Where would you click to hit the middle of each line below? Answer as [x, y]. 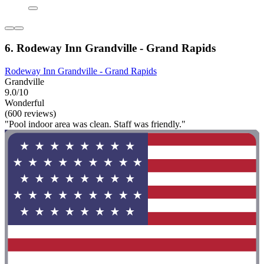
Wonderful [24, 103]
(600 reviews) [30, 113]
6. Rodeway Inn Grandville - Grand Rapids [110, 48]
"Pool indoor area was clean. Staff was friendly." [95, 124]
